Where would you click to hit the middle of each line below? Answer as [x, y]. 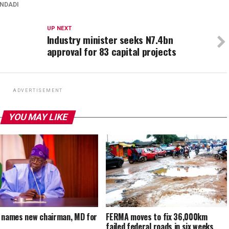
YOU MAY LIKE [38, 117]
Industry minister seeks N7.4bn [110, 40]
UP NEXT [59, 29]
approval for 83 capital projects [111, 52]
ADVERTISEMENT [38, 91]
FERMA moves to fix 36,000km [157, 217]
